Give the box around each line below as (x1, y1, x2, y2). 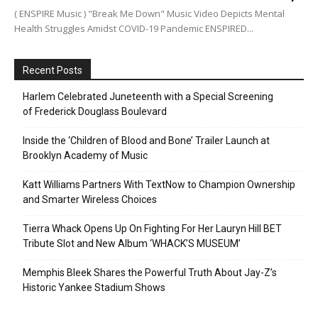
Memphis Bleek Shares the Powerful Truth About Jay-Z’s (23, 267, 277, 279)
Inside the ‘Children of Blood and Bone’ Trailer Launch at (23, 135, 270, 147)
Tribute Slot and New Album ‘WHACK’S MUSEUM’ (23, 238, 241, 250)
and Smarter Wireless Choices (23, 194, 157, 206)
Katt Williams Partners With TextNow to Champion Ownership (23, 179, 295, 191)
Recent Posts (23, 65, 82, 77)
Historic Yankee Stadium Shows (23, 282, 165, 294)
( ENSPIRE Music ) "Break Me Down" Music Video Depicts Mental (14, 7, 285, 21)
